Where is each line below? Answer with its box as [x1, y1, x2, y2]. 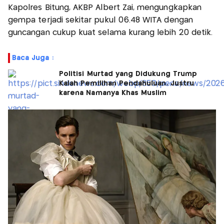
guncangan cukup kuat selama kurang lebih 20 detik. [8, 28, 213, 36]
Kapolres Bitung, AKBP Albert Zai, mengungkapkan [8, 3, 202, 11]
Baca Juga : [12, 54, 53, 61]
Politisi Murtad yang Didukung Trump [59, 70, 197, 77]
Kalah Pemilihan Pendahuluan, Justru [59, 79, 194, 87]
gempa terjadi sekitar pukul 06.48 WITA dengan [8, 16, 193, 24]
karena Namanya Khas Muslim [59, 89, 167, 96]
